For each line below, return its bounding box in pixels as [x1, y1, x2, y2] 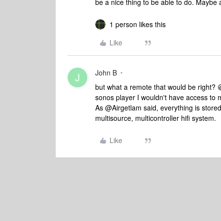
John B [95, 68, 117, 77]
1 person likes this [110, 19, 166, 29]
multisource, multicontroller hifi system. [95, 113, 216, 123]
